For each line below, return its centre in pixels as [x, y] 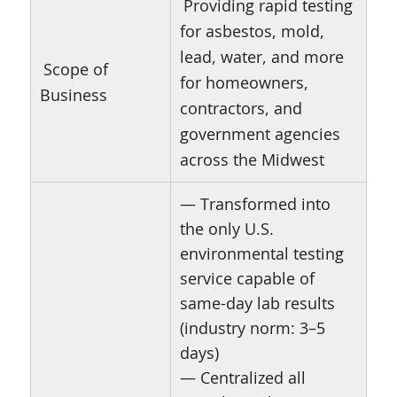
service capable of [247, 279]
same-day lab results [257, 304]
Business [73, 95]
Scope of [75, 70]
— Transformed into [255, 204]
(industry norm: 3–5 [252, 328]
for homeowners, [244, 83]
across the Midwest [252, 160]
